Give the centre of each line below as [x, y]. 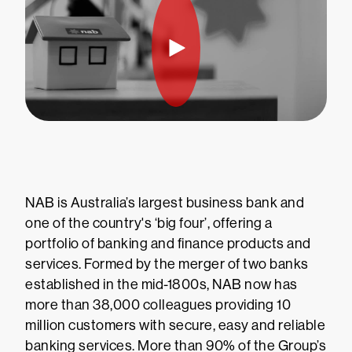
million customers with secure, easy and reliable [175, 325]
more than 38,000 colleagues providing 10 [158, 305]
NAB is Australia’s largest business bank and [165, 203]
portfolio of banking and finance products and [168, 244]
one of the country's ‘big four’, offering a [149, 223]
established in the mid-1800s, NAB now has [161, 284]
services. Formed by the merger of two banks [167, 264]
